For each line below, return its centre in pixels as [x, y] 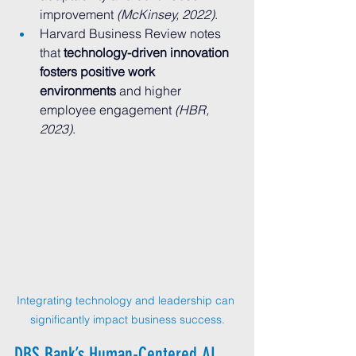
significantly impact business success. [127, 320]
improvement [78, 14]
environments [78, 91]
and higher [150, 91]
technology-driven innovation [148, 52]
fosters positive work [99, 72]
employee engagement [107, 110]
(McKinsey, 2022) [166, 14]
